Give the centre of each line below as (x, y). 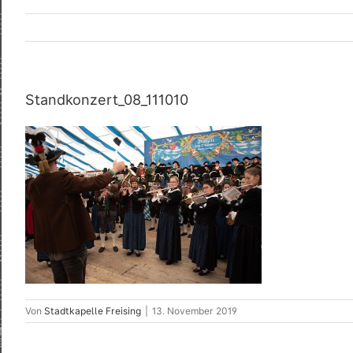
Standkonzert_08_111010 (107, 100)
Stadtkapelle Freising (93, 310)
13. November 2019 (195, 310)
